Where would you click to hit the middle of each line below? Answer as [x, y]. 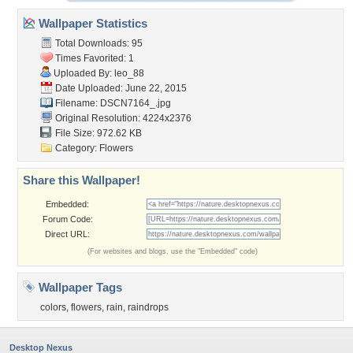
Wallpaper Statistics [91, 23]
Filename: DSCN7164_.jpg [112, 103]
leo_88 [129, 73]
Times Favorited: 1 [93, 58]
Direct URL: [67, 234]
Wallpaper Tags [79, 287]
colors [53, 307]
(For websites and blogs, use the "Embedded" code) [173, 251]
